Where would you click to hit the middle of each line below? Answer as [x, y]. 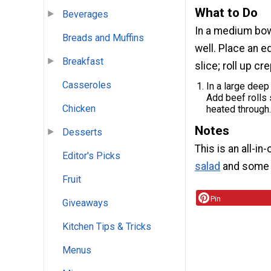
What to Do [226, 13]
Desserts [82, 132]
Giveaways [85, 203]
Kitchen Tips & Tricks [107, 227]
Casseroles [87, 85]
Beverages [85, 15]
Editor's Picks [91, 156]
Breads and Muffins [103, 38]
